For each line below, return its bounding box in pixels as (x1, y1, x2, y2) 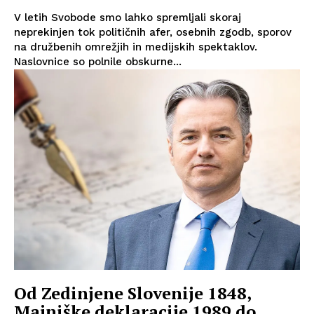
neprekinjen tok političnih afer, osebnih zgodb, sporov (14, 26, 292, 39)
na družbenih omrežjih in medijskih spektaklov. (14, 41, 257, 54)
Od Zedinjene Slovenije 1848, (14, 281, 252, 304)
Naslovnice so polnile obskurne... (14, 55, 182, 69)
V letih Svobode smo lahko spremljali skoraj (14, 11, 241, 25)
